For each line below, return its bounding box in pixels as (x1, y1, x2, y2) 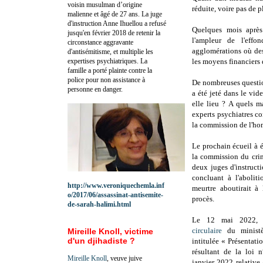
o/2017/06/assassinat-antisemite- (68, 190, 163, 199)
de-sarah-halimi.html (68, 200, 131, 208)
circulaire (192, 226, 222, 235)
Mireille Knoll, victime (68, 226, 153, 236)
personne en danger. (68, 85, 123, 93)
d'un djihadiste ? (68, 235, 135, 245)
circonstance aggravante (68, 38, 133, 46)
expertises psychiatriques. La (68, 56, 147, 65)
